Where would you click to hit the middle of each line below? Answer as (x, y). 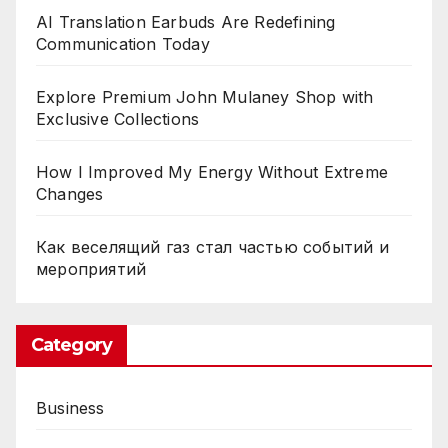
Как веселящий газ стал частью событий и (212, 246)
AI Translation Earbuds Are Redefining (186, 21)
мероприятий (91, 268)
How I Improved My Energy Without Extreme (212, 171)
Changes (70, 193)
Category (71, 344)
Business (70, 407)
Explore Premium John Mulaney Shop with (205, 96)
